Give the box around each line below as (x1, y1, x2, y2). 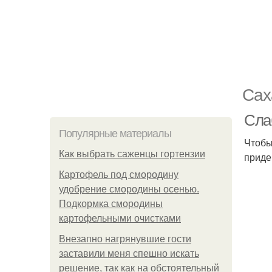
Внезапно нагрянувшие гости (59, 234, 191, 244)
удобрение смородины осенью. (59, 184, 199, 194)
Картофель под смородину (59, 169, 178, 180)
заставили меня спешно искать (59, 248, 199, 259)
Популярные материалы (59, 127, 171, 140)
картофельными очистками (59, 213, 181, 223)
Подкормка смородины (59, 199, 163, 209)
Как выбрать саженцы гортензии (59, 149, 205, 159)
